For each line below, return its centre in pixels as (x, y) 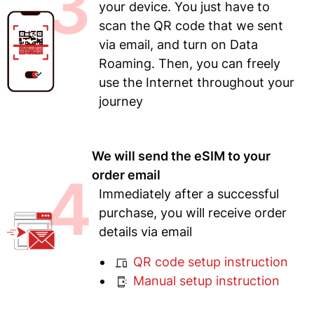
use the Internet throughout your (196, 83)
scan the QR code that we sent (191, 26)
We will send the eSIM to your (181, 156)
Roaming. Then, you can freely (189, 64)
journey (121, 102)
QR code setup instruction (209, 262)
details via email (145, 232)
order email (126, 175)
